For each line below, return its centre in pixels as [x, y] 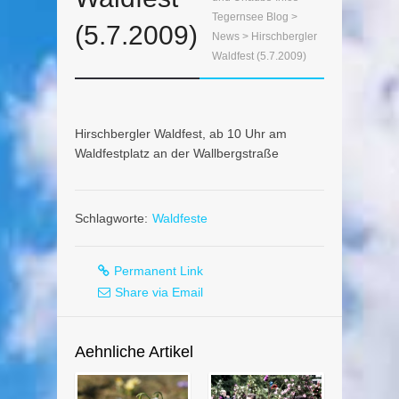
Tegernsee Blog [250, 16]
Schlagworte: [111, 218]
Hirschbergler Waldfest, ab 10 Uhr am [181, 133]
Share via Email [159, 292]
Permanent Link [159, 270]
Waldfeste [180, 218]
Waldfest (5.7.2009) [259, 56]
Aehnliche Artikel [134, 351]
